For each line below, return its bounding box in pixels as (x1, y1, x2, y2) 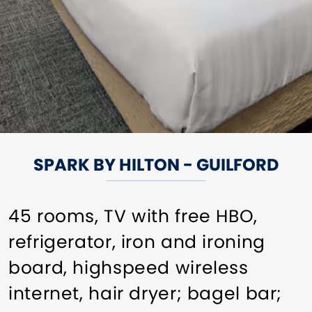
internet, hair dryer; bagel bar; (8, 281, 282, 306)
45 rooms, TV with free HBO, (8, 203, 258, 228)
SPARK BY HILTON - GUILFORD (33, 153, 279, 176)
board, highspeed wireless (8, 255, 249, 280)
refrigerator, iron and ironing (8, 229, 265, 254)
